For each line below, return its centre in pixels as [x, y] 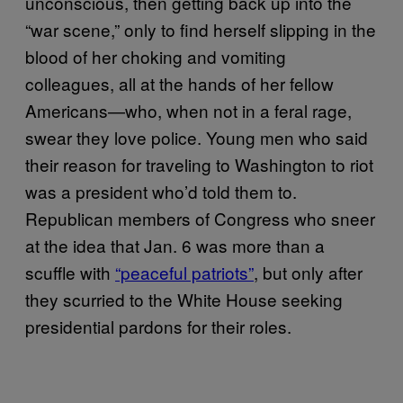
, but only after [308, 272]
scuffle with [70, 272]
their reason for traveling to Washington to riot [199, 164]
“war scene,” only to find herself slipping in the [201, 29]
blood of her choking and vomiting [156, 56]
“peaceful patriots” [184, 272]
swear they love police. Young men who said [197, 137]
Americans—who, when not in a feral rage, [188, 110]
